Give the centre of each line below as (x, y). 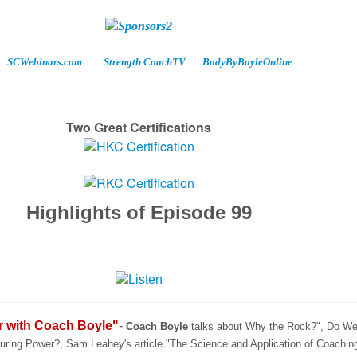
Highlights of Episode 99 (139, 212)
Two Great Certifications (139, 127)
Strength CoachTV (144, 62)
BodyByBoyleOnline (247, 62)
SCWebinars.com (44, 62)
